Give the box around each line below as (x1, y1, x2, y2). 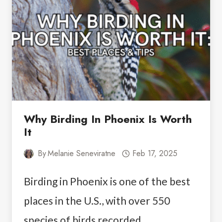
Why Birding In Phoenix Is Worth (24, 111, 192, 127)
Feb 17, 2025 (132, 147, 177, 159)
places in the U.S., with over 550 (24, 194, 170, 207)
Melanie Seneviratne (48, 147, 116, 159)
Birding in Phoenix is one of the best (24, 174, 190, 187)
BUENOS (73, 11, 110, 22)
